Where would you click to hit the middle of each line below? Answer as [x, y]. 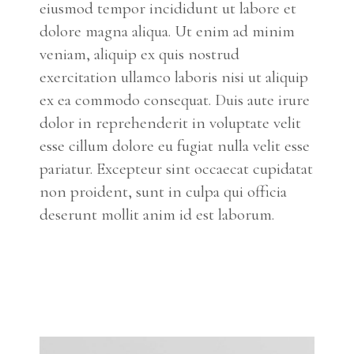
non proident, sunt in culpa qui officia [163, 192]
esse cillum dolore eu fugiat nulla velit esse [174, 146]
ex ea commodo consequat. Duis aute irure [174, 100]
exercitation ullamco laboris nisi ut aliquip [173, 77]
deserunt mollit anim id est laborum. [156, 215]
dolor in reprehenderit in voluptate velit [170, 123]
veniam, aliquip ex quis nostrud [139, 55]
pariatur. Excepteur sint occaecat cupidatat [176, 169]
